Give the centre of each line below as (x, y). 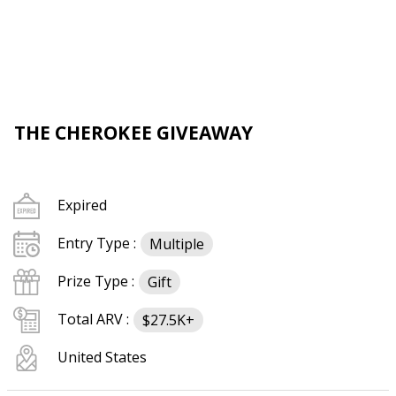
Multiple (177, 244)
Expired (82, 205)
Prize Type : (96, 281)
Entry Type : (97, 243)
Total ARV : (93, 319)
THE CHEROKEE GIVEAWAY (134, 133)
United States (102, 357)
